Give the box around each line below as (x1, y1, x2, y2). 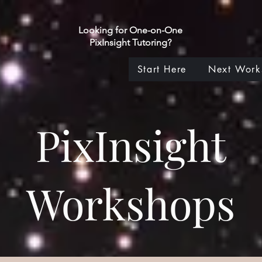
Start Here (137, 63, 187, 75)
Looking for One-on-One (78, 25, 183, 36)
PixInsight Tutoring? (89, 37, 172, 48)
